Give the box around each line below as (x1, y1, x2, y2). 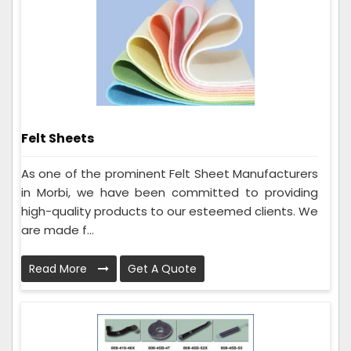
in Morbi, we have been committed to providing (21, 184, 318, 201)
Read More (29, 261, 90, 277)
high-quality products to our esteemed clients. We (21, 203, 318, 220)
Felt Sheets (21, 129, 94, 148)
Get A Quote (128, 261, 197, 277)
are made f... (21, 222, 94, 239)
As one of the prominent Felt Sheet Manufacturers (21, 165, 318, 183)
